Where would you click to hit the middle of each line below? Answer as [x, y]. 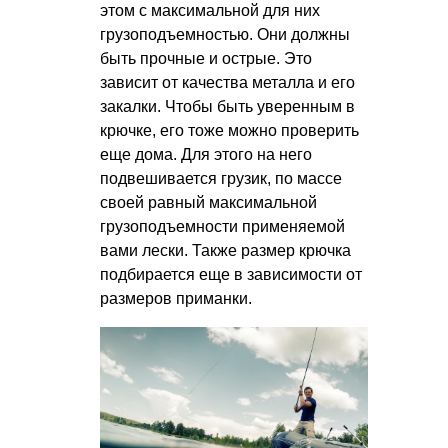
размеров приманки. [176, 299]
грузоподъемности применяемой [222, 227]
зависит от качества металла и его [227, 83]
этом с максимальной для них [210, 11]
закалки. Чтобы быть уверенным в [227, 107]
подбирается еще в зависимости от [231, 275]
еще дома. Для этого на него [206, 155]
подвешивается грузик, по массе [221, 179]
